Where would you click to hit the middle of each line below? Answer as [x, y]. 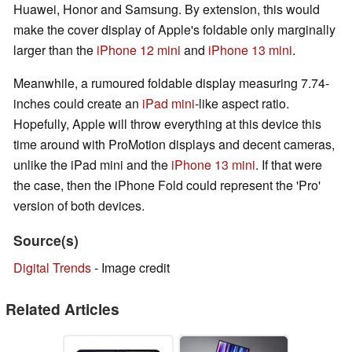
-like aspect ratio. [242, 104]
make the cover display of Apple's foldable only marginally [174, 30]
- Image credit [130, 268]
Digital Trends [52, 268]
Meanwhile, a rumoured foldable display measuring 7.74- [171, 83]
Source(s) [46, 240]
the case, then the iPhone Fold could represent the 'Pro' [167, 185]
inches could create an [78, 104]
